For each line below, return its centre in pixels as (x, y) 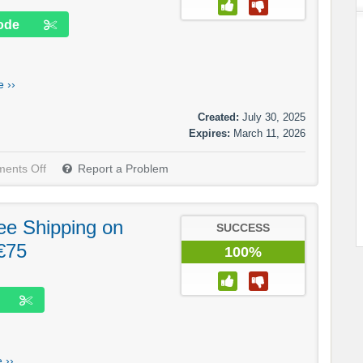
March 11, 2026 (269, 134)
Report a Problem (123, 169)
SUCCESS (243, 228)
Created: (218, 117)
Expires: (209, 134)
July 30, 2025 (274, 117)
